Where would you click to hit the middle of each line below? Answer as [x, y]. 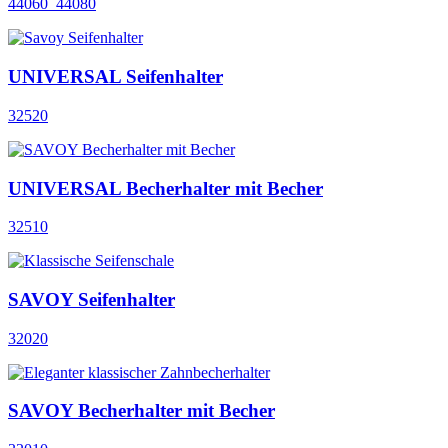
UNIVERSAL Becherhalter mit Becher [165, 188]
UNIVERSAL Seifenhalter [115, 77]
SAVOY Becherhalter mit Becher [141, 411]
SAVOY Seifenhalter [91, 299]
